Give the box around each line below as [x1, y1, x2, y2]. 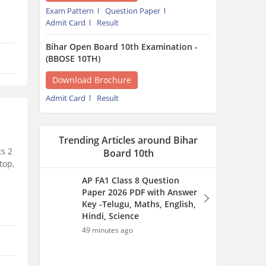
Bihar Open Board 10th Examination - [46, 41, 198, 52]
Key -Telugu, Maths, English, [82, 198, 196, 210]
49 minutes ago [82, 225, 133, 235]
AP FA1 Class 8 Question [82, 175, 179, 186]
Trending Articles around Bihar [59, 134, 198, 147]
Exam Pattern [46, 5, 94, 16]
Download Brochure [52, 74, 131, 85]
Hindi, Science [82, 210, 139, 221]
